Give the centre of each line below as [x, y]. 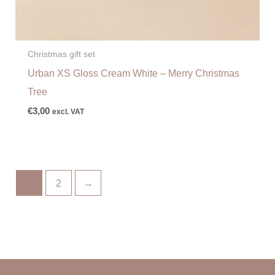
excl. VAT [68, 112]
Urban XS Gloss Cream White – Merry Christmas [133, 73]
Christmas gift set [61, 54]
